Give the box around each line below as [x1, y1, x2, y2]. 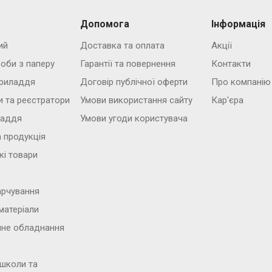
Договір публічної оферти [80, 76, 188, 87]
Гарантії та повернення [80, 58, 175, 69]
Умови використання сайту [80, 94, 192, 106]
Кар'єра [211, 94, 243, 106]
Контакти [211, 58, 251, 69]
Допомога [80, 18, 129, 30]
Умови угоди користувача [80, 112, 188, 124]
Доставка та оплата [80, 39, 165, 51]
